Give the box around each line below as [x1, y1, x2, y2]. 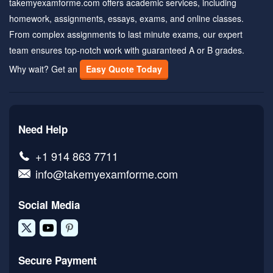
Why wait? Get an [9, 63, 80, 75]
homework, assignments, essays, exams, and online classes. [9, 12, 244, 24]
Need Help [18, 122, 68, 136]
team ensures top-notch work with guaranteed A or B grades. [9, 44, 244, 56]
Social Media [18, 197, 80, 212]
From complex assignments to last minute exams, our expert [9, 28, 243, 40]
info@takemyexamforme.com [35, 166, 178, 182]
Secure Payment [18, 253, 97, 268]
